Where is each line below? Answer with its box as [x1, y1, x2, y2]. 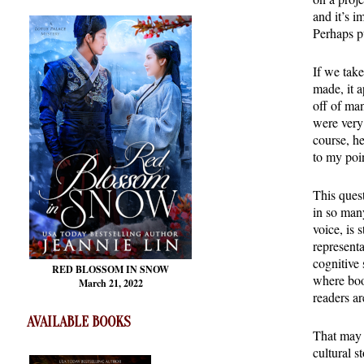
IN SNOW [126, 262, 169, 277]
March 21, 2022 [78, 276, 143, 291]
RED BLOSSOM [52, 262, 126, 277]
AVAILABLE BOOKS [27, 314, 131, 331]
